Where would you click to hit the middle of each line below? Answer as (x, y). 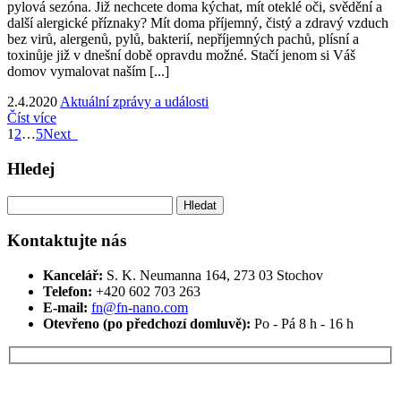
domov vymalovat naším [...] (88, 72)
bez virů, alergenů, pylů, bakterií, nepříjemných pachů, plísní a (183, 39)
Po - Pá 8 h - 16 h (304, 324)
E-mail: (65, 308)
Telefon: (68, 292)
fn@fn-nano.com (140, 308)
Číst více (32, 118)
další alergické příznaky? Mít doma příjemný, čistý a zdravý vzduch (198, 23)
